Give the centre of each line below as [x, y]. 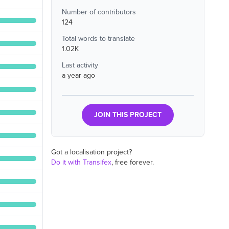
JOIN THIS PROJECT [128, 115]
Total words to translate [98, 39]
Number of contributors [99, 12]
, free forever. [133, 162]
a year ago [78, 75]
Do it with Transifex [81, 162]
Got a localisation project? [91, 152]
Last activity [80, 65]
